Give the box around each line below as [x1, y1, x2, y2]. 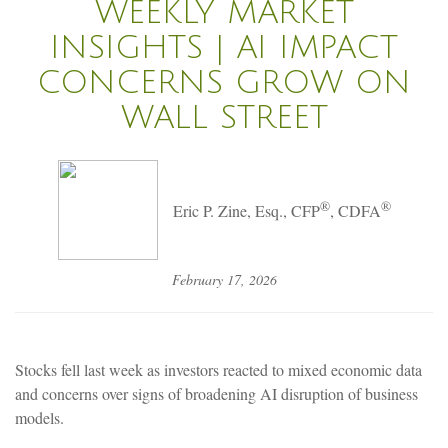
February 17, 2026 [171, 269, 277, 289]
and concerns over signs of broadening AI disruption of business [15, 382, 418, 404]
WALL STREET [120, 99, 328, 135]
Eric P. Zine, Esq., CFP [172, 200, 320, 222]
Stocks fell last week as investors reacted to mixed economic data [15, 358, 422, 380]
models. [15, 406, 64, 428]
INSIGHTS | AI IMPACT [50, 29, 398, 65]
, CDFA [329, 200, 381, 222]
